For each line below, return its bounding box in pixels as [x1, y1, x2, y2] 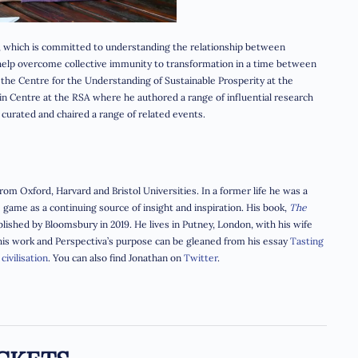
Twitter [184, 251, 217, 264]
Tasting [290, 234, 324, 247]
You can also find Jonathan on [53, 251, 181, 264]
